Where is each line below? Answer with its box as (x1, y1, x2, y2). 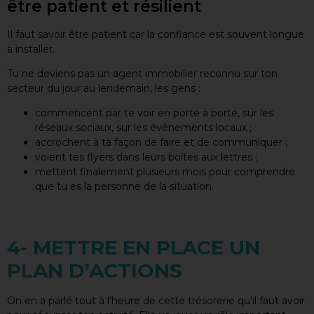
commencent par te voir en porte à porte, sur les (35, 107, 273, 120)
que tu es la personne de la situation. (35, 180, 214, 193)
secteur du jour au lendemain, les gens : (7, 81, 200, 95)
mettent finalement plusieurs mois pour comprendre (35, 165, 295, 179)
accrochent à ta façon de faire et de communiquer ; (35, 136, 287, 149)
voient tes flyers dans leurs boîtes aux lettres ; (35, 151, 257, 164)
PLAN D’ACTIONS (7, 259, 182, 283)
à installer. (7, 42, 57, 55)
